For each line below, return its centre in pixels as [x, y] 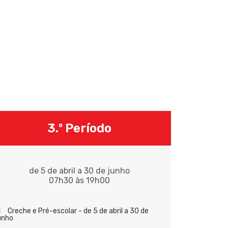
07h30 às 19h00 [79, 181]
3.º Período [79, 129]
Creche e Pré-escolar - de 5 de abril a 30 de [78, 211]
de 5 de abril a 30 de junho [79, 171]
